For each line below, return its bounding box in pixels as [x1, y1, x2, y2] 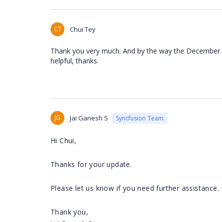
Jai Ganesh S [70, 113, 108, 122]
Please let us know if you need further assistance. [51, 183, 219, 193]
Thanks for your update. [51, 160, 132, 169]
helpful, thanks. [51, 56, 99, 65]
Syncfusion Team [116, 113, 164, 122]
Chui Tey [70, 25, 96, 34]
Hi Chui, [51, 136, 77, 145]
